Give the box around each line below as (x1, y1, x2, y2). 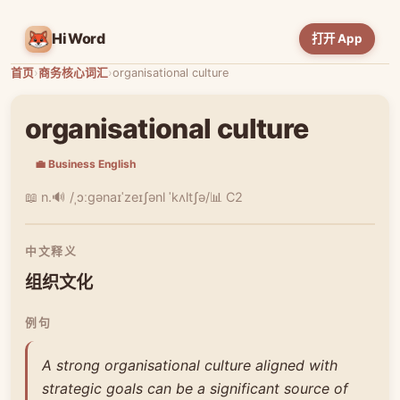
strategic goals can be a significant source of (42, 379, 348, 397)
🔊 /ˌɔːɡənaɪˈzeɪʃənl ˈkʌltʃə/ (52, 189, 210, 204)
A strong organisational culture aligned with (42, 355, 337, 374)
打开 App (312, 31, 362, 46)
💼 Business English (35, 157, 136, 171)
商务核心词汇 (38, 66, 108, 79)
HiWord (52, 29, 106, 47)
